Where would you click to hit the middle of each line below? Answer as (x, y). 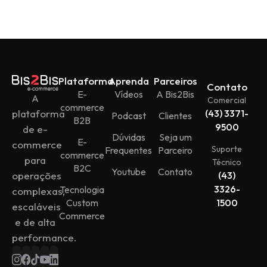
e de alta (35, 222)
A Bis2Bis (176, 94)
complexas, (38, 191)
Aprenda (128, 81)
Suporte (227, 149)
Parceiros (176, 81)
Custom (82, 203)
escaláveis (36, 206)
